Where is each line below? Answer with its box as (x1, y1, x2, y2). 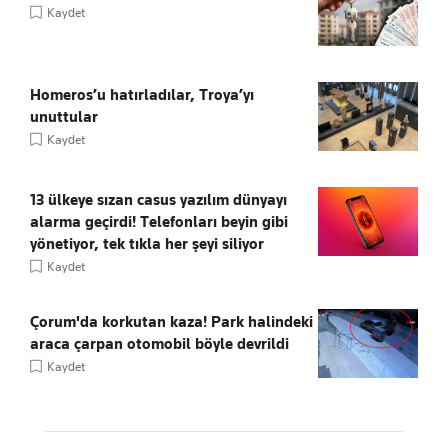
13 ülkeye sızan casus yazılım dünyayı (30, 190, 287, 209)
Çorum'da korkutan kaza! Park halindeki (30, 312, 313, 331)
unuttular (30, 107, 98, 126)
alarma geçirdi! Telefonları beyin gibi (30, 212, 288, 231)
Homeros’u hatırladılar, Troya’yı (30, 85, 254, 104)
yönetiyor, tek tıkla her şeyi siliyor (30, 234, 264, 253)
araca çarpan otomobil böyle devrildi (30, 334, 289, 353)
